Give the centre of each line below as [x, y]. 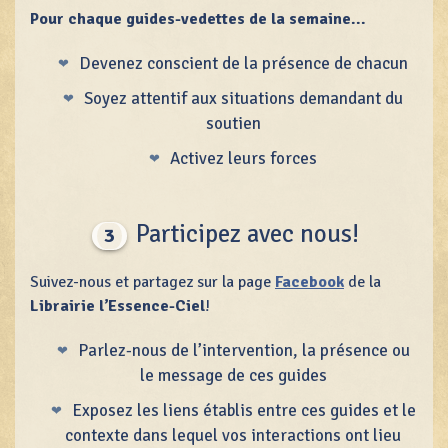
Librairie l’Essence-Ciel [117, 306]
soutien [233, 123]
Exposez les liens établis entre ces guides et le [243, 411]
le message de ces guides [233, 376]
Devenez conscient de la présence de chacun [244, 63]
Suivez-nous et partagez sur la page [152, 282]
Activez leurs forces [244, 159]
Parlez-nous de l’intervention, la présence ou [243, 351]
